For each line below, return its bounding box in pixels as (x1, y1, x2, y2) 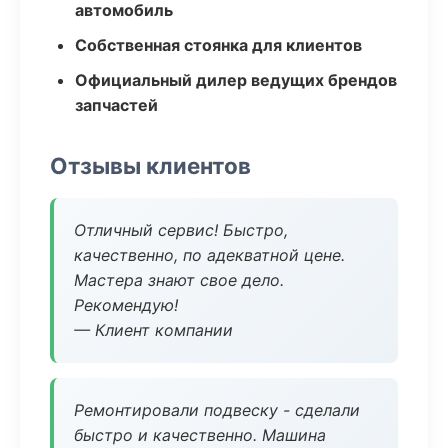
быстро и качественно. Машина (74, 425, 326, 445)
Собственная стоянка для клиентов (75, 35, 362, 55)
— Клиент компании (74, 320, 233, 340)
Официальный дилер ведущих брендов (75, 70, 397, 90)
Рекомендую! (74, 295, 178, 315)
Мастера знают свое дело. (74, 270, 284, 290)
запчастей (75, 95, 158, 115)
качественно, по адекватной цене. (74, 245, 345, 265)
